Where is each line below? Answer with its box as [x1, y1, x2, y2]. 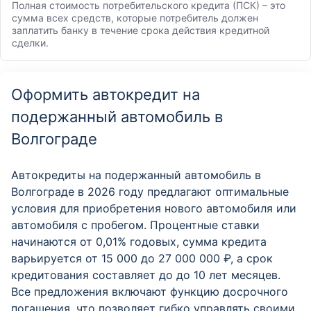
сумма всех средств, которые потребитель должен [12, 12, 258, 24]
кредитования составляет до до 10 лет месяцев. [11, 268, 280, 282]
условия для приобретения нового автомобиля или [11, 201, 296, 215]
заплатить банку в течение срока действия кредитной [12, 24, 269, 36]
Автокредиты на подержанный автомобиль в [11, 168, 261, 182]
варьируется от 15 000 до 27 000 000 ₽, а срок [11, 251, 273, 265]
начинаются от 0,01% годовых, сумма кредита [11, 235, 267, 249]
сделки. [12, 37, 49, 49]
